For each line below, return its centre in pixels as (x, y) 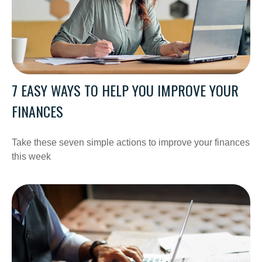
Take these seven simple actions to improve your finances (131, 142)
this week (31, 156)
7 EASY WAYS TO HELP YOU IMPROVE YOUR (125, 90)
